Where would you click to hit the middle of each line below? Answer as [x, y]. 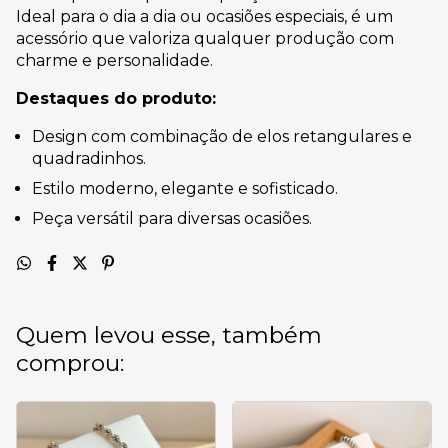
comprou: [70, 363]
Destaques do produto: [116, 98]
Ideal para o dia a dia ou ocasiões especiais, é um [204, 16]
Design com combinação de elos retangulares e [222, 136]
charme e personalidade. [114, 60]
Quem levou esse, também [169, 335]
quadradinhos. [89, 158]
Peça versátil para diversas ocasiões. [172, 218]
